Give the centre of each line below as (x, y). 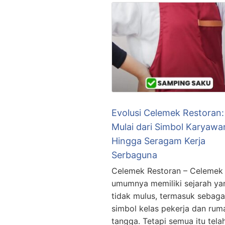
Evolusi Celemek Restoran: (168, 113)
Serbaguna (134, 155)
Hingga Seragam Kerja (158, 141)
